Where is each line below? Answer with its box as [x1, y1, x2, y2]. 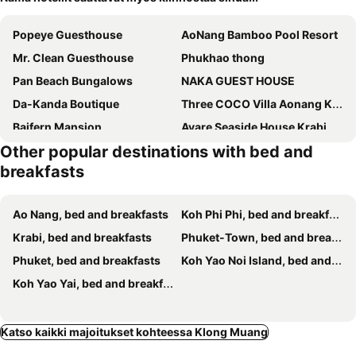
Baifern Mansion [13, 120, 102, 133]
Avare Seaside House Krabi [181, 120, 327, 133]
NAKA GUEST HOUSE [181, 74, 295, 87]
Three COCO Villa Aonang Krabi [181, 97, 332, 110]
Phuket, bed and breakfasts [13, 253, 161, 267]
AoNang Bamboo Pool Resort [181, 28, 338, 41]
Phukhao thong [181, 51, 265, 64]
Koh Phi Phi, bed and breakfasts [181, 207, 329, 221]
